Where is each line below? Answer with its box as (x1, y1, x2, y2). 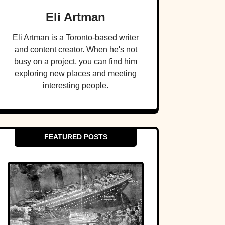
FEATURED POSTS (44, 133, 107, 141)
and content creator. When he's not (14, 45, 137, 54)
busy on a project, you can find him (14, 57, 137, 66)
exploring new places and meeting (15, 69, 137, 78)
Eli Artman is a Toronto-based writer (13, 33, 139, 42)
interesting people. (43, 81, 108, 90)
